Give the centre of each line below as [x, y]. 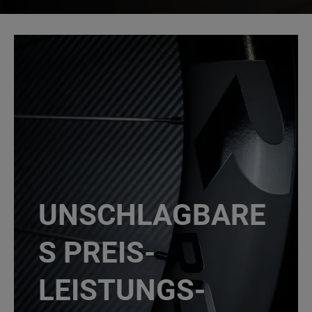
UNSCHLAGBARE [152, 215]
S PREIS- [96, 252]
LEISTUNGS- [122, 290]
